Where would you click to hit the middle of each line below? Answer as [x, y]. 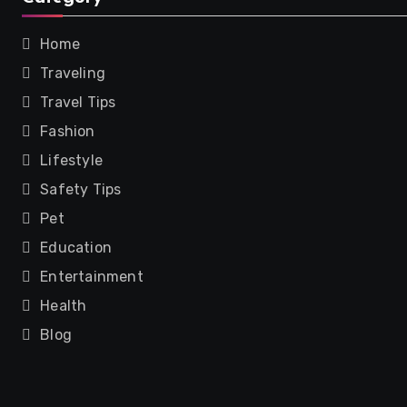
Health [64, 306]
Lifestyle [72, 160]
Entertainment [92, 277]
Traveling [73, 73]
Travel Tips [78, 102]
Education [76, 248]
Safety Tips [81, 189]
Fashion [68, 131]
